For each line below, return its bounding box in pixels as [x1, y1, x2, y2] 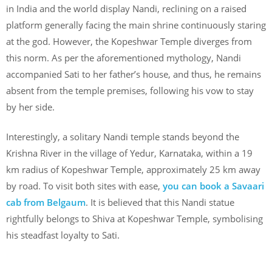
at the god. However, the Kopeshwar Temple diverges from [6, 35, 252, 47]
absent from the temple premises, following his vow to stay [6, 84, 254, 97]
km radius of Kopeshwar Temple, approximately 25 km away [6, 163, 260, 176]
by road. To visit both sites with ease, [6, 180, 160, 192]
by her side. [6, 100, 55, 113]
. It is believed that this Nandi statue [86, 196, 234, 209]
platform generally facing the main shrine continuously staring [6, 18, 266, 31]
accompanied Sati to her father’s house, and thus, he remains [6, 67, 261, 80]
